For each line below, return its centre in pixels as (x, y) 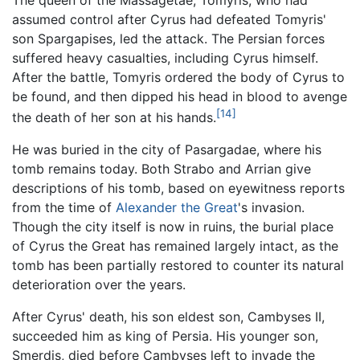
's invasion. (271, 208)
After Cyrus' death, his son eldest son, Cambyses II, (168, 317)
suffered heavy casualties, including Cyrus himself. (165, 57)
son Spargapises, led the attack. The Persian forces (168, 38)
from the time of (64, 208)
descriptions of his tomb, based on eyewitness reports (178, 188)
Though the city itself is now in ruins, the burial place (173, 227)
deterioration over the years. (99, 285)
